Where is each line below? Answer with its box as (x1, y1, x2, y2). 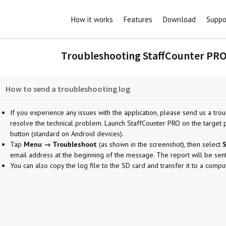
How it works (71, 15, 113, 24)
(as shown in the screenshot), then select (96, 140, 222, 149)
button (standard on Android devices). (10, 129, 124, 138)
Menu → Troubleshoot (23, 140, 97, 149)
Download (162, 15, 196, 24)
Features (123, 15, 152, 24)
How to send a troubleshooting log (5, 84, 130, 94)
